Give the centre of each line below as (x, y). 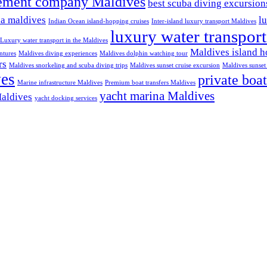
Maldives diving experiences (58, 53)
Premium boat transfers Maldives (150, 82)
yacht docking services (66, 98)
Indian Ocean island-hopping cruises (99, 21)
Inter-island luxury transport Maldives (204, 21)
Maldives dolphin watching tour (144, 53)
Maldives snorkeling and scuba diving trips (68, 65)
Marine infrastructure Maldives (60, 82)
